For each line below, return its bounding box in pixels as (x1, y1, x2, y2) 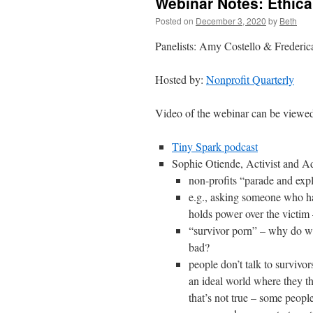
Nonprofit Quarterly (206, 72, 294, 87)
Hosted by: (155, 72, 206, 87)
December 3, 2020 (196, 15, 266, 27)
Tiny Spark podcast (172, 139, 258, 154)
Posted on (155, 15, 194, 27)
